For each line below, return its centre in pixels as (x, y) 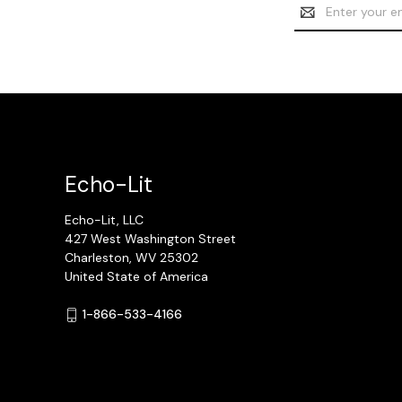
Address (319, 22)
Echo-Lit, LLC (104, 220)
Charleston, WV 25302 (131, 258)
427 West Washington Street (150, 239)
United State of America (136, 277)
